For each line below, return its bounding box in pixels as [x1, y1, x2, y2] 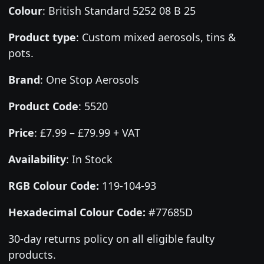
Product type [8, 29, 76, 44]
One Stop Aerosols [45, 72, 139, 87]
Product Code [8, 98, 78, 113]
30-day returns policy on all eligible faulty [8, 231, 214, 246]
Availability [8, 151, 66, 166]
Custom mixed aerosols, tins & [81, 29, 236, 44]
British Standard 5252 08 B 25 [48, 3, 196, 18]
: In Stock [65, 151, 113, 166]
